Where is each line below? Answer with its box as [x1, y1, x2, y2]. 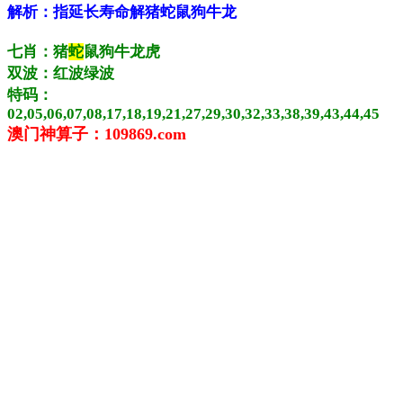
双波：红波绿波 [7, 65, 114, 82]
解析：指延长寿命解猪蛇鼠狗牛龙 [7, 4, 237, 21]
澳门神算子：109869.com [7, 125, 186, 143]
